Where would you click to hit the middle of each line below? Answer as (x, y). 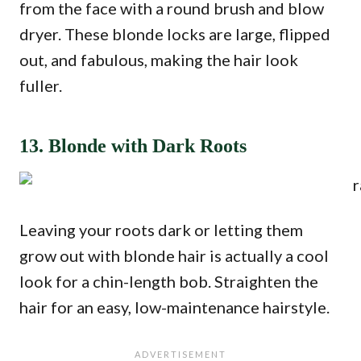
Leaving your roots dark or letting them (161, 230)
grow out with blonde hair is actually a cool (174, 255)
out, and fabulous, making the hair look (159, 60)
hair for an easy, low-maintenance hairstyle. (174, 307)
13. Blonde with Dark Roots (133, 146)
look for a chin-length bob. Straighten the (169, 281)
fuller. (41, 85)
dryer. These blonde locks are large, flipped (175, 34)
